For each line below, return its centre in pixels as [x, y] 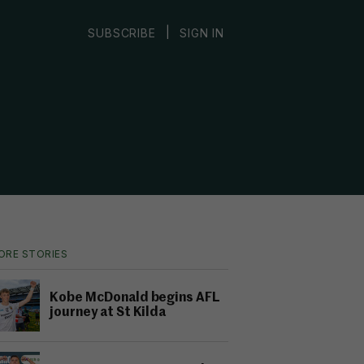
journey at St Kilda [108, 313]
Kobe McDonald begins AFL [135, 298]
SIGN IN [202, 32]
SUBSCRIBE [122, 32]
